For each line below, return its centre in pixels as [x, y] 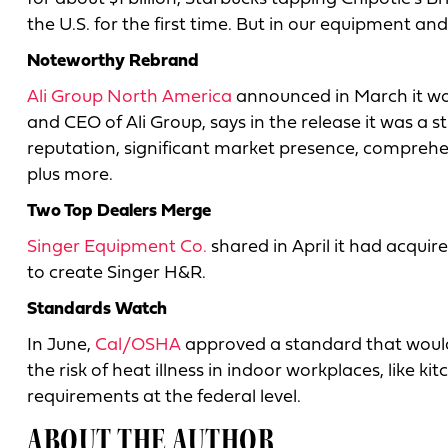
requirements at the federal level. [164, 397]
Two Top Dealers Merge [119, 211]
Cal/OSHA [138, 345]
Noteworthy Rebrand [113, 61]
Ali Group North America [129, 97]
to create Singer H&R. [116, 273]
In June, [61, 345]
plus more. [70, 175]
